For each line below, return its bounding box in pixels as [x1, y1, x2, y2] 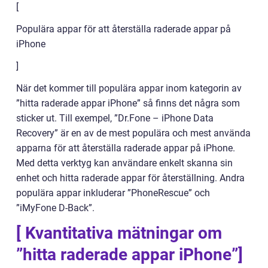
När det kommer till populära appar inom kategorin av [16, 83, 242, 95]
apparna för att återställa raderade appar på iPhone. [16, 142, 235, 154]
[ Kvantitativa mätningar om [16, 223, 222, 243]
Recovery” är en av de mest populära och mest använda [16, 127, 251, 139]
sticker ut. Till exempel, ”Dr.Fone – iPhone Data [16, 112, 214, 124]
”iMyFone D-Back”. [16, 202, 95, 214]
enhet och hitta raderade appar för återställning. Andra [16, 172, 245, 184]
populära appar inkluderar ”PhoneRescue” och [16, 187, 210, 199]
